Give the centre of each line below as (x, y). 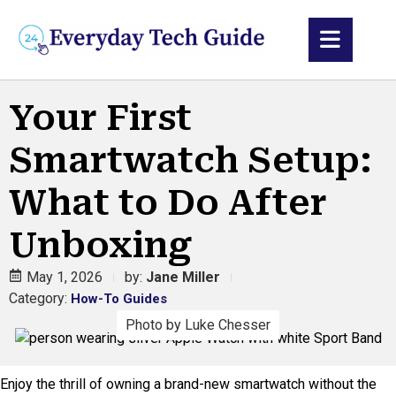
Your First (100, 118)
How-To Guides (119, 298)
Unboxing (100, 245)
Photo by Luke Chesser (198, 324)
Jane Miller (183, 277)
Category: (38, 298)
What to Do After (168, 202)
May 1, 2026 (65, 277)
